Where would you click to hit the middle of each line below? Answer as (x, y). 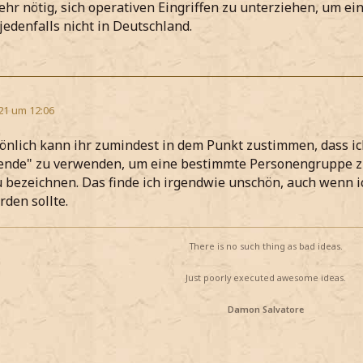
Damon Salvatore (266, 310)
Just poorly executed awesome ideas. (266, 278)
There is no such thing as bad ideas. (266, 247)
